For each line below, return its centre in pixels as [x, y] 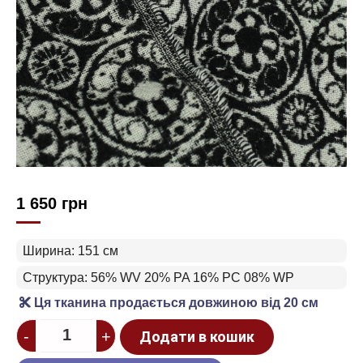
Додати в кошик [197, 337]
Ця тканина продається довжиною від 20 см [175, 303]
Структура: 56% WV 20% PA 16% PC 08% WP [158, 278]
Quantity [39, 329]
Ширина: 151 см [70, 251]
